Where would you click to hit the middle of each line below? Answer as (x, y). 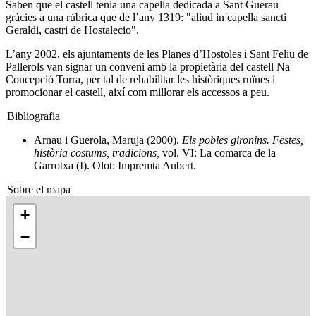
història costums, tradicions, (97, 153)
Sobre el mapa (39, 189)
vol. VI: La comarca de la (218, 153)
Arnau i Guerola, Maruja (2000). (108, 140)
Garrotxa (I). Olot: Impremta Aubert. (115, 165)
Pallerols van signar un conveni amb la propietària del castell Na (148, 67)
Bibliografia (34, 116)
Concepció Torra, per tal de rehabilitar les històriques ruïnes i (140, 79)
